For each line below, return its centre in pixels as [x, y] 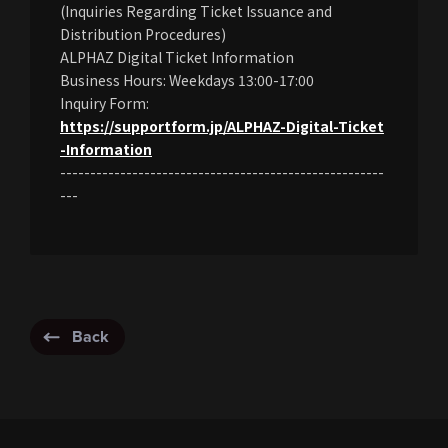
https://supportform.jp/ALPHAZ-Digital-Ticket [222, 125]
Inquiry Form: [104, 102]
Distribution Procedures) [143, 33]
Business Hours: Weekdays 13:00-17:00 [187, 79]
